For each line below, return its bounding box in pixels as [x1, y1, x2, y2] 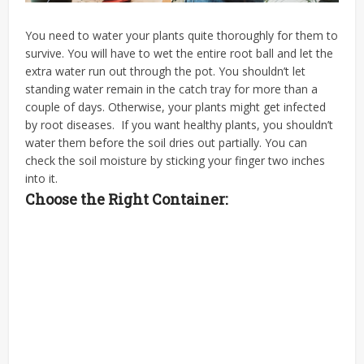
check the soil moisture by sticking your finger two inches [25, 152, 326, 168]
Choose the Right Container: [25, 188, 228, 209]
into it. [25, 170, 62, 186]
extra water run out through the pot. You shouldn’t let [25, 63, 306, 79]
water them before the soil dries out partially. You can [25, 134, 308, 150]
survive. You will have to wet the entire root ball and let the [25, 45, 334, 61]
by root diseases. [25, 116, 119, 132]
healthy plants [184, 116, 258, 132]
